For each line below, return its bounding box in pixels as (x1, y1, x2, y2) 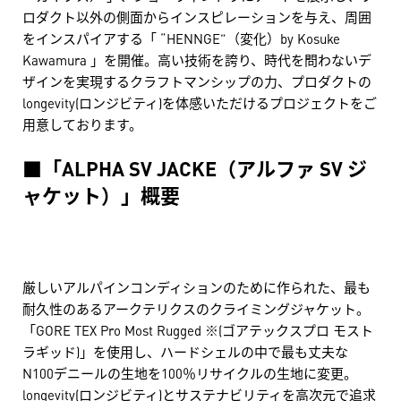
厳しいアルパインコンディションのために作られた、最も (22, 276, 371, 298)
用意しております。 (22, 113, 142, 135)
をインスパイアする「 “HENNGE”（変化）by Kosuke (22, 27, 340, 49)
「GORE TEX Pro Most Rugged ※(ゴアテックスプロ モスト (22, 319, 373, 341)
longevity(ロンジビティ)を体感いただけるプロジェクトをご (22, 91, 377, 114)
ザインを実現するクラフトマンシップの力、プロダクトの (22, 70, 371, 92)
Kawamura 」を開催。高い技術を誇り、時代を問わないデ (22, 48, 371, 71)
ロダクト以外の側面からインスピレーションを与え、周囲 (22, 5, 371, 28)
